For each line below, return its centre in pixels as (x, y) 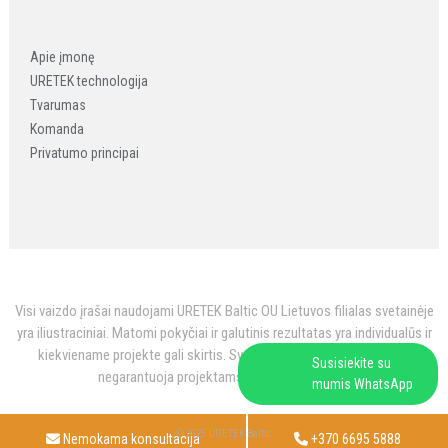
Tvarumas (58, 104)
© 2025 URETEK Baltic (224, 434)
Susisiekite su (351, 363)
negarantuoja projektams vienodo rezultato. (224, 376)
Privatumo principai (85, 152)
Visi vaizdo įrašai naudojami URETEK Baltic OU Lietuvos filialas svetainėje (224, 310)
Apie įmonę (63, 56)
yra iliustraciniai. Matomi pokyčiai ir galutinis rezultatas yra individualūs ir (224, 332)
